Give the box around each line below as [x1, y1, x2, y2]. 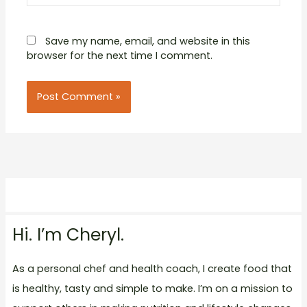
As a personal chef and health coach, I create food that [12, 261, 292, 275]
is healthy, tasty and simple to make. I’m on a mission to [12, 281, 293, 295]
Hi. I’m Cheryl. [12, 222, 124, 247]
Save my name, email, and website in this [45, 34, 251, 49]
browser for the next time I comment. [27, 49, 213, 63]
